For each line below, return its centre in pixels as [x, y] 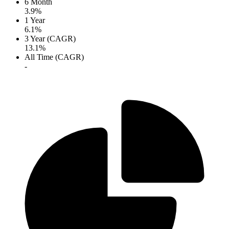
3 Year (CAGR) [50, 39]
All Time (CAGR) [54, 57]
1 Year [35, 20]
